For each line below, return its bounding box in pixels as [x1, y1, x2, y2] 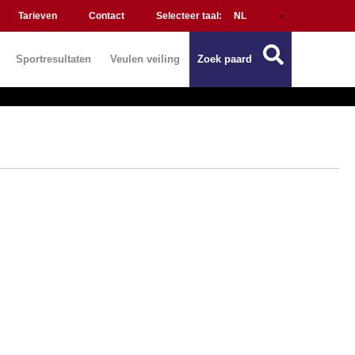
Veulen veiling [110, 53, 180, 65]
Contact [89, 10, 124, 21]
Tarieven [18, 10, 57, 21]
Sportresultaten [16, 53, 91, 65]
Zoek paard [197, 53, 252, 65]
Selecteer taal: [156, 10, 224, 21]
